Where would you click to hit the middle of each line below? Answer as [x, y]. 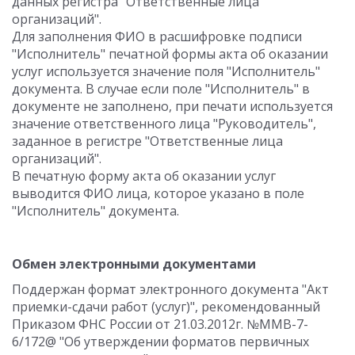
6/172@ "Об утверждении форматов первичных [160, 342]
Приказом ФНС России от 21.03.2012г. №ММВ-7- [160, 324]
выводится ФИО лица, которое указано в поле [158, 193]
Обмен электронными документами [134, 264]
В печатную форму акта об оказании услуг [144, 176]
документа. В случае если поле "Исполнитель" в [161, 89]
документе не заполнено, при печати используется [172, 106]
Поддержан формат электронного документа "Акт [170, 289]
